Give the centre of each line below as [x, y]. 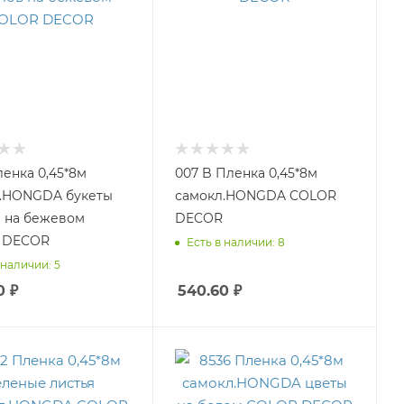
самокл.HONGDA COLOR [232, 196]
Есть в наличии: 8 [235, 242]
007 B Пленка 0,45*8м [246, 173]
